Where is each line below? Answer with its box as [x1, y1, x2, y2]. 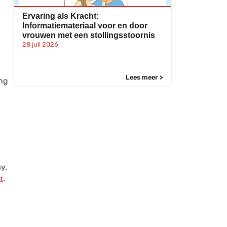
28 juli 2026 [22, 41, 58, 48]
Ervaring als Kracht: [22, 12, 99, 20]
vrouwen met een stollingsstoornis [22, 31, 155, 40]
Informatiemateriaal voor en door [22, 21, 147, 30]
